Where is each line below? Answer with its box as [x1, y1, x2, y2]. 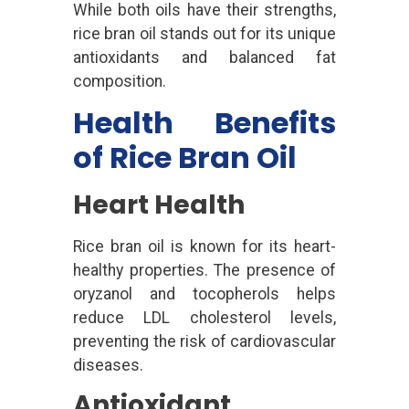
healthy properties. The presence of [73, 261, 336, 280]
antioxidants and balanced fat [73, 47, 336, 67]
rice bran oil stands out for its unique [73, 24, 336, 43]
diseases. [73, 356, 143, 375]
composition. [73, 71, 166, 90]
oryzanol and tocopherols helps [73, 285, 336, 304]
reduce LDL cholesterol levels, [73, 309, 336, 328]
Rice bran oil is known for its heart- [73, 237, 336, 257]
